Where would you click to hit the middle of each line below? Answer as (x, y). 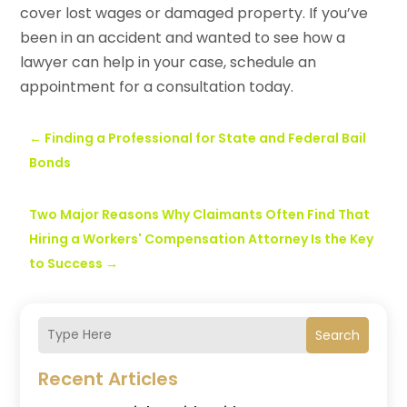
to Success (66, 263)
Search (337, 335)
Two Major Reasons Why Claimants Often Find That (200, 214)
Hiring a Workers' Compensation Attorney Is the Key (202, 238)
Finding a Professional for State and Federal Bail (206, 138)
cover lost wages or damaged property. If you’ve (194, 13)
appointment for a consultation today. (157, 86)
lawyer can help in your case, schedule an (169, 62)
